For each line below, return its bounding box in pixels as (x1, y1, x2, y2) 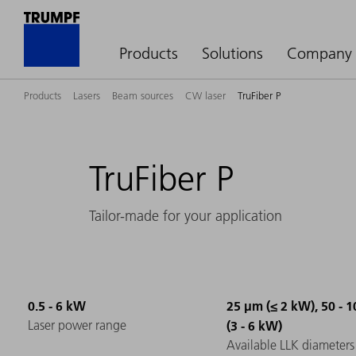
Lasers (73, 89, 100, 102)
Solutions (202, 44, 263, 63)
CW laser (185, 89, 226, 102)
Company (287, 44, 352, 63)
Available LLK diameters (226, 337, 354, 354)
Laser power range (28, 317, 126, 334)
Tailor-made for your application (89, 207, 282, 226)
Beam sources (112, 89, 173, 102)
